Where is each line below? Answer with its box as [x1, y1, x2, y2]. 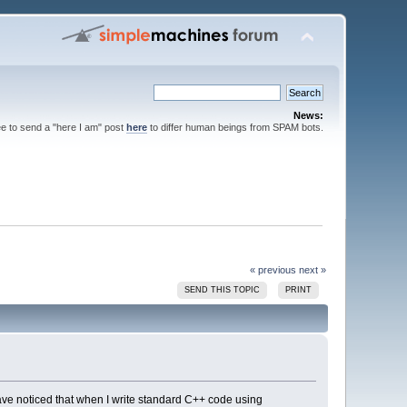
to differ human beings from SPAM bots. [146, 122, 323, 133]
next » [298, 263, 326, 275]
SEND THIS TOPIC [184, 284, 261, 294]
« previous [249, 263, 296, 275]
